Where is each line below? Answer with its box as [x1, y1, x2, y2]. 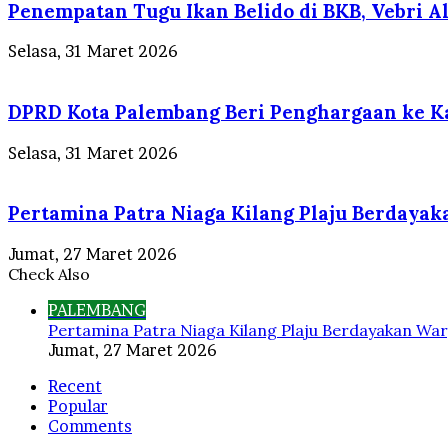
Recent [48, 376, 102, 397]
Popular [48, 396, 108, 417]
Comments [48, 416, 132, 437]
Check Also [8, 264, 90, 285]
